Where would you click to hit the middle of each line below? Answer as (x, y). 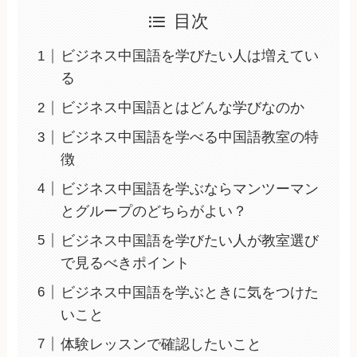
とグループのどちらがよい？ (154, 211)
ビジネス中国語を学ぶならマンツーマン (190, 188)
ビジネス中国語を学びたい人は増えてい (190, 56)
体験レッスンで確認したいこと (161, 344)
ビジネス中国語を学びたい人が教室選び (190, 240)
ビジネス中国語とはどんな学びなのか (183, 108)
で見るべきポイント (126, 263)
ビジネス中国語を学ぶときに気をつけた (190, 292)
